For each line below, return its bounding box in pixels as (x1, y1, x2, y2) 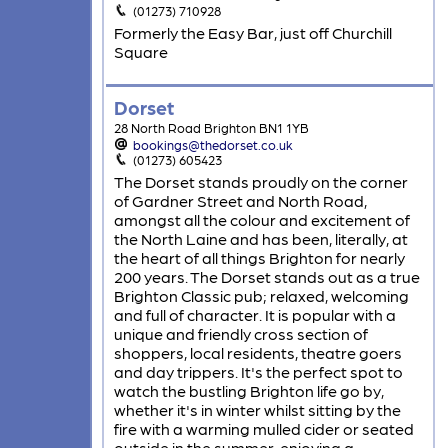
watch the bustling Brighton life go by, (113, 381, 384, 401)
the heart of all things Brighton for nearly (113, 248, 405, 268)
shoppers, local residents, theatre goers (113, 343, 402, 363)
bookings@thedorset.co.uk (133, 137, 294, 153)
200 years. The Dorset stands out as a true (113, 267, 420, 287)
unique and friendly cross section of (113, 324, 368, 344)
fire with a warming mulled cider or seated (113, 419, 414, 439)
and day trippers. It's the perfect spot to (113, 362, 403, 382)
